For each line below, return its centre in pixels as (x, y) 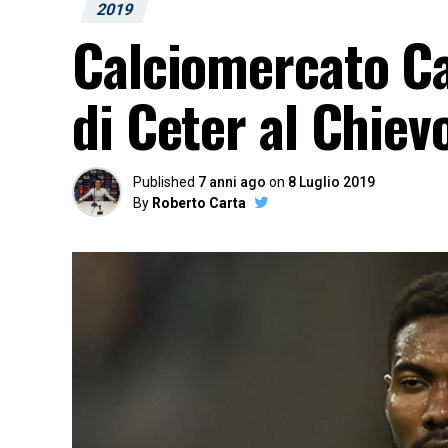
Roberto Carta (199, 203)
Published (164, 182)
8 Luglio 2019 (331, 182)
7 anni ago (232, 182)
